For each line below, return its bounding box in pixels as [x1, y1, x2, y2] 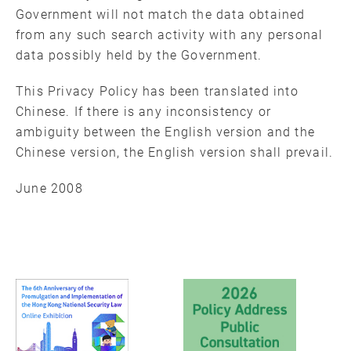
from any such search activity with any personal [16, 27, 324, 42]
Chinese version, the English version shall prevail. [16, 145, 334, 160]
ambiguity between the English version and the [16, 125, 316, 139]
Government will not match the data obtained [16, 7, 306, 22]
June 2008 [16, 181, 83, 196]
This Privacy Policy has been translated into [16, 84, 299, 99]
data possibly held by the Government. [16, 48, 262, 63]
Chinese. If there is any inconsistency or [16, 104, 272, 119]
